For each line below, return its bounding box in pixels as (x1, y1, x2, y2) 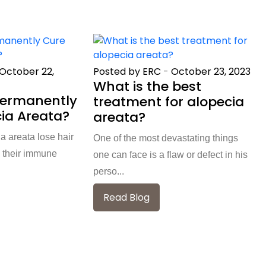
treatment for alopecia (93, 92, 245, 111)
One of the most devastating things (93, 132, 239, 143)
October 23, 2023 (171, 64, 251, 78)
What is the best (93, 77, 202, 96)
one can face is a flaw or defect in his (93, 149, 248, 160)
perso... (93, 166, 125, 176)
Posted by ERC (93, 64, 161, 78)
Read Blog (103, 190, 150, 204)
